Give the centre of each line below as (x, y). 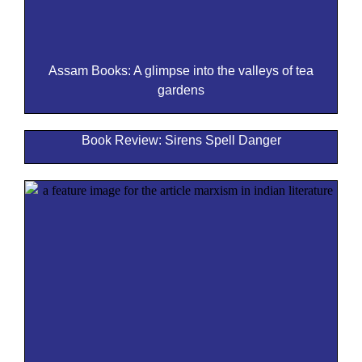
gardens (181, 90)
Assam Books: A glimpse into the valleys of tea (181, 71)
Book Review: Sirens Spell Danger (181, 141)
